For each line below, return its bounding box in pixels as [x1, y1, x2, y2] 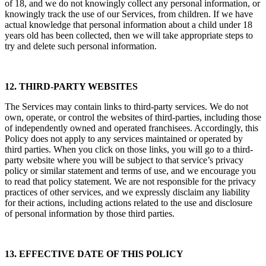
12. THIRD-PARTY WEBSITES [5, 81, 138, 92]
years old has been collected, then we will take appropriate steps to [5, 30, 253, 41]
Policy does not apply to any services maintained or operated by [5, 134, 243, 144]
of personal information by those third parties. [5, 208, 175, 219]
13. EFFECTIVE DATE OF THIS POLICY [5, 249, 183, 259]
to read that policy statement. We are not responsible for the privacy [5, 176, 256, 187]
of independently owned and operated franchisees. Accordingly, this [5, 123, 258, 134]
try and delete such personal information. [5, 41, 157, 52]
